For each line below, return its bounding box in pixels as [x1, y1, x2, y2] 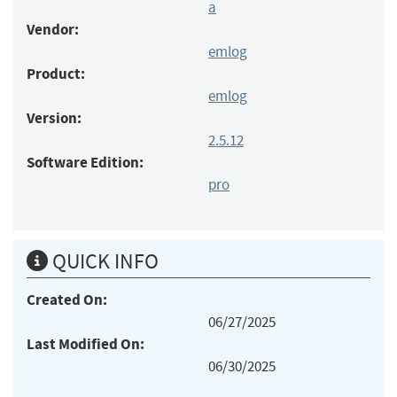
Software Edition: [27, 152, 144, 173]
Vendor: [27, 19, 79, 40]
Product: [27, 63, 85, 84]
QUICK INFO [48, 247, 159, 275]
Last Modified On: [27, 333, 144, 354]
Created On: [27, 289, 107, 310]
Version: [27, 107, 82, 128]
